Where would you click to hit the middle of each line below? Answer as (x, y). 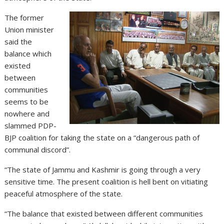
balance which (28, 53)
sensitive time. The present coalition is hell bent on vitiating (106, 181)
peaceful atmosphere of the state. (64, 193)
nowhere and (27, 113)
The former (24, 17)
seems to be (27, 101)
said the (18, 41)
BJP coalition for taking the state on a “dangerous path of (102, 137)
